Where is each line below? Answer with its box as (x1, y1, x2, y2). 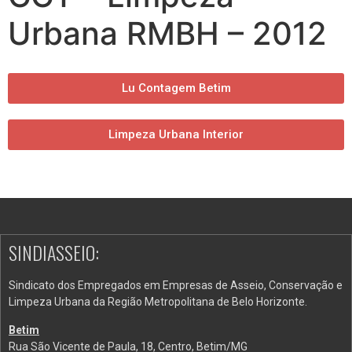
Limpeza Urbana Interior (108, 127, 244, 142)
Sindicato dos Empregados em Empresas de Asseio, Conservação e (9, 279, 343, 292)
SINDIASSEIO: (9, 238, 99, 267)
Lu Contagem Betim (121, 81, 231, 96)
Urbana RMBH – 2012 (8, 14, 327, 53)
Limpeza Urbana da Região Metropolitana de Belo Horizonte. (9, 295, 307, 309)
